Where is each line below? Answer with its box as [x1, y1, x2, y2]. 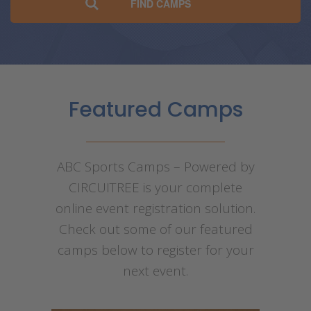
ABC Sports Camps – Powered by [56, 158, 255, 176]
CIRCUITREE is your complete [69, 178, 242, 196]
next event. [123, 262, 188, 280]
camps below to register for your [57, 241, 254, 259]
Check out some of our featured [58, 220, 253, 238]
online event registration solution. [56, 199, 255, 217]
